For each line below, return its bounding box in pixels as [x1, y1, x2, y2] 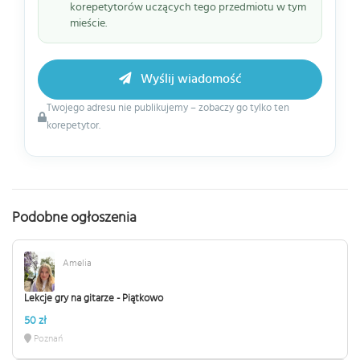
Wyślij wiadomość [137, 72, 242, 85]
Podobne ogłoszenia [12, 210, 137, 225]
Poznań [31, 333, 63, 344]
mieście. [70, 17, 107, 29]
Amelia [63, 257, 92, 268]
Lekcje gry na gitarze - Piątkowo [24, 293, 163, 305]
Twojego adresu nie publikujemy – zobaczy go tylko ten [47, 102, 289, 113]
